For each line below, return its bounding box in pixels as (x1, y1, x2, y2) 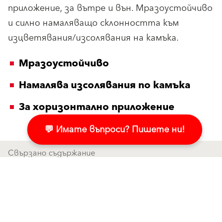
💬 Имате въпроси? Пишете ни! (45, 123, 185, 139)
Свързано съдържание (8, 146, 95, 160)
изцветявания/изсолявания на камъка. (8, 30, 179, 46)
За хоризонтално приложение (19, 99, 174, 115)
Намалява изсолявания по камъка (19, 77, 190, 94)
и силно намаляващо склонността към (8, 15, 179, 31)
